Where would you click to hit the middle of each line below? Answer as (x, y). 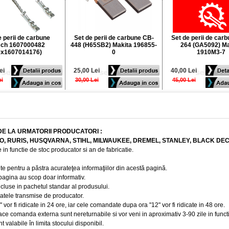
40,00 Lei (184, 71)
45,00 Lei (184, 80)
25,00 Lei (87, 71)
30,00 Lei (87, 80)
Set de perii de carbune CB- (114, 38)
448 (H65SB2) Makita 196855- (114, 45)
